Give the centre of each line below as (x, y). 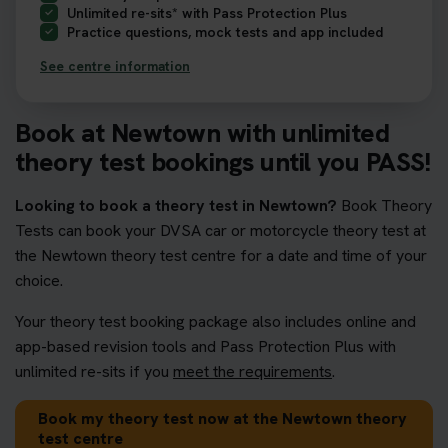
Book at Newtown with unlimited (202, 132)
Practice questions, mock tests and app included (225, 31)
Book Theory (384, 205)
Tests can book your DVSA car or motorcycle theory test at (220, 230)
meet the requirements (252, 371)
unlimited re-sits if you (94, 371)
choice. (39, 280)
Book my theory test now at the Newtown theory (222, 418)
